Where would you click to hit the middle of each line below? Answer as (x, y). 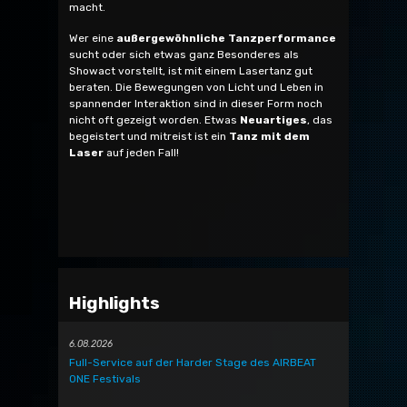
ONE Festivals (105, 379)
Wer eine (93, 39)
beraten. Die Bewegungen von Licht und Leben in (196, 88)
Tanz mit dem (269, 137)
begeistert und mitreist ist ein (149, 137)
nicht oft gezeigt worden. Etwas (154, 120)
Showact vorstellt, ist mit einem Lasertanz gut (191, 71)
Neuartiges (273, 120)
